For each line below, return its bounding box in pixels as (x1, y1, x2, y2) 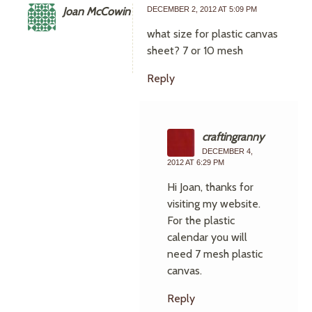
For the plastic (167, 214, 235, 227)
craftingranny (202, 130, 264, 143)
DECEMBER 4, (202, 147, 253, 155)
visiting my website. (167, 197, 260, 210)
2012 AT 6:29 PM (167, 158, 224, 166)
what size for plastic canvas (147, 27, 278, 40)
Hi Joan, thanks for (167, 180, 253, 194)
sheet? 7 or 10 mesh (147, 44, 243, 57)
